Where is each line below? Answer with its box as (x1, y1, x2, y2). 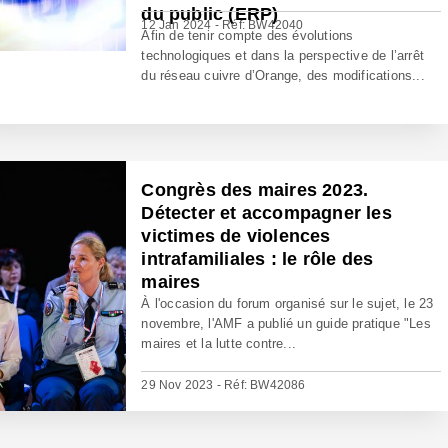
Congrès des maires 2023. (141, 180, 369, 200)
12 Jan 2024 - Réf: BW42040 (141, 18, 304, 32)
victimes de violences (141, 226, 331, 246)
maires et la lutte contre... (141, 336, 297, 351)
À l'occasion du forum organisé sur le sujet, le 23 (141, 296, 434, 311)
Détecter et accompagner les (141, 203, 392, 223)
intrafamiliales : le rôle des (141, 249, 374, 269)
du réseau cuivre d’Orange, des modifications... (141, 68, 425, 83)
